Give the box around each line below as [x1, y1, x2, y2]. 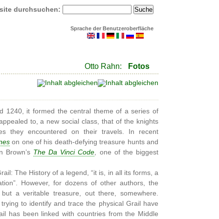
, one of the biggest [94, 149, 159, 156]
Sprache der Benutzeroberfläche [70, 25, 153, 31]
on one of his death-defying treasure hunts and [9, 138, 159, 146]
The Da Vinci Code [33, 149, 95, 156]
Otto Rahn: [85, 62, 122, 70]
